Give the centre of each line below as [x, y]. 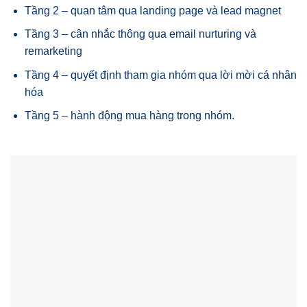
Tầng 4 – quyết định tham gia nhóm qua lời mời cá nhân [160, 75]
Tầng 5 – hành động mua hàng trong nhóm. [129, 116]
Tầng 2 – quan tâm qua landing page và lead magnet [152, 10]
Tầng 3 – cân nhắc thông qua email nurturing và [140, 34]
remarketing [53, 51]
